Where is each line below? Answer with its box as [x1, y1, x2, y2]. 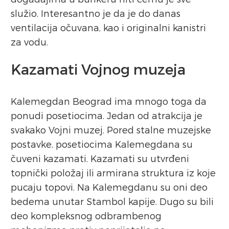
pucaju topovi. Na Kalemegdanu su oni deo [11, 181, 208, 193]
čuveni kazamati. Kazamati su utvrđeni [11, 153, 189, 164]
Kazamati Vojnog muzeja [11, 60, 186, 78]
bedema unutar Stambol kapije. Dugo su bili [11, 196, 214, 207]
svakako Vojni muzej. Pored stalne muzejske [11, 124, 211, 135]
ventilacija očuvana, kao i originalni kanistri [11, 22, 206, 33]
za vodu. [11, 36, 48, 48]
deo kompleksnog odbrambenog [11, 210, 162, 221]
